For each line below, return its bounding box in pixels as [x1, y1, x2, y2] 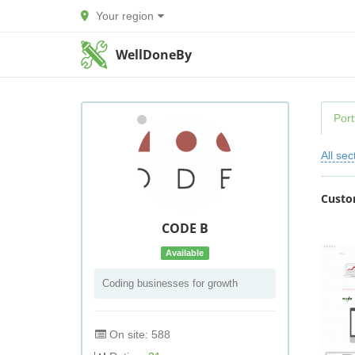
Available [166, 248, 204, 258]
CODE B [161, 219, 208, 237]
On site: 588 [106, 328, 170, 341]
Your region [96, 10, 154, 22]
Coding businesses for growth [102, 277, 238, 289]
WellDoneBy [116, 46, 193, 63]
